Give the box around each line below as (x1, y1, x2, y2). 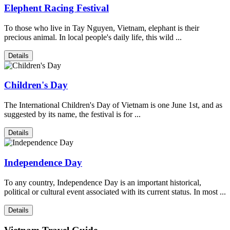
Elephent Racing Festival (4, 3, 109, 13)
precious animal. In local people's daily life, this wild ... (4, 32, 182, 42)
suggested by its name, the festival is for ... (4, 110, 141, 119)
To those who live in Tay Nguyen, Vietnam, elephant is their (4, 23, 199, 32)
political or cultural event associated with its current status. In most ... (4, 187, 226, 196)
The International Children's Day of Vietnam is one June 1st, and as (4, 101, 222, 110)
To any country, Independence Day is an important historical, (4, 178, 201, 187)
